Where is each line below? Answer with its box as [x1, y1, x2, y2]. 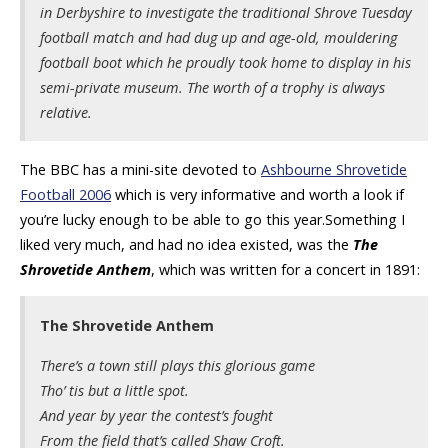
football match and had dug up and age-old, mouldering [40, 28, 397, 48]
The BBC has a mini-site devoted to [20, 159, 261, 179]
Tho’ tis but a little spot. [40, 380, 189, 400]
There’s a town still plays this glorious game [40, 355, 315, 375]
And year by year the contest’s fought [40, 405, 273, 425]
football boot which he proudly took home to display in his [40, 53, 411, 73]
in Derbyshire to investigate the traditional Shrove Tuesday [40, 3, 412, 23]
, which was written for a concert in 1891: [151, 259, 420, 279]
